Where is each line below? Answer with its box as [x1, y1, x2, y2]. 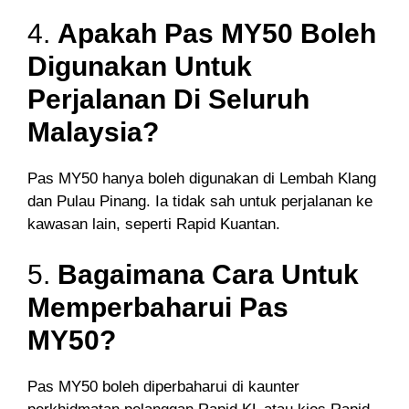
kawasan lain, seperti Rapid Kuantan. [27, 215, 280, 233]
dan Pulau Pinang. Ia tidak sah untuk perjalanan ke [27, 192, 372, 210]
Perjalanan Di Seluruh [27, 83, 309, 114]
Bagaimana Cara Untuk [58, 259, 359, 290]
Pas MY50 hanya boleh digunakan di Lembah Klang [27, 169, 376, 187]
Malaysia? [27, 116, 159, 147]
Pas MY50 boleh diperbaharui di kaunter [27, 378, 299, 396]
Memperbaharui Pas [27, 292, 288, 323]
